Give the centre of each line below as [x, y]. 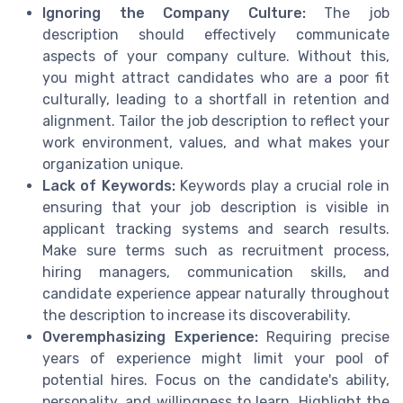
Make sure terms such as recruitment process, [216, 251]
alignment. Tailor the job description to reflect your [216, 121]
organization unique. [113, 165]
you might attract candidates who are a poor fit [216, 78]
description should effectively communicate [216, 35]
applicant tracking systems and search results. [216, 229]
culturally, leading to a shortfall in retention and [216, 100]
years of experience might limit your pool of [216, 359]
